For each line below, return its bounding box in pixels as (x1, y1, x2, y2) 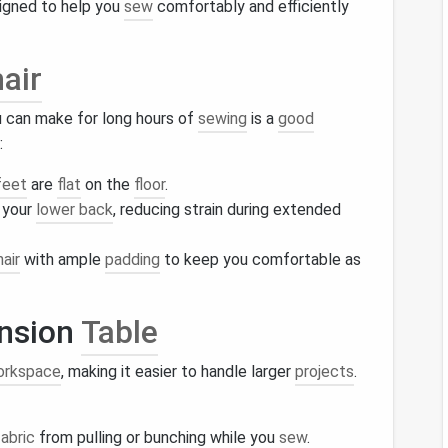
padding (105, 250, 160, 269)
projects (295, 362, 354, 381)
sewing (198, 109, 247, 128)
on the (81, 175, 134, 194)
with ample (20, 250, 105, 269)
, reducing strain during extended (113, 200, 341, 219)
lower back (36, 200, 113, 219)
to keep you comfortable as (160, 250, 361, 269)
